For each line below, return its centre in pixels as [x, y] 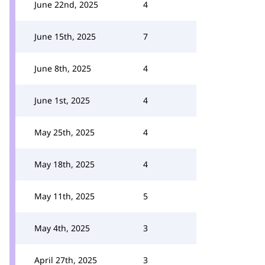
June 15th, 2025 [65, 36]
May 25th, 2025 [64, 132]
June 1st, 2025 [62, 100]
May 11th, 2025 [64, 196]
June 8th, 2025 [63, 68]
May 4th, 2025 [62, 228]
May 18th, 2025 [64, 164]
